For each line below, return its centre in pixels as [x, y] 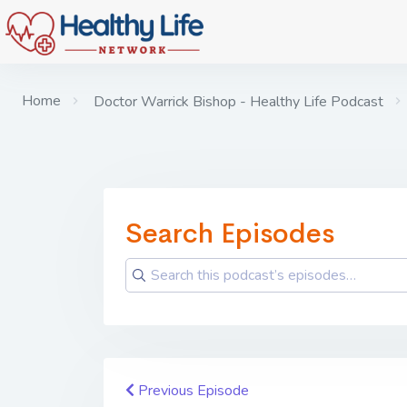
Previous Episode [192, 391]
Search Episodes [230, 233]
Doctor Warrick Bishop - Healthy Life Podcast [237, 102]
